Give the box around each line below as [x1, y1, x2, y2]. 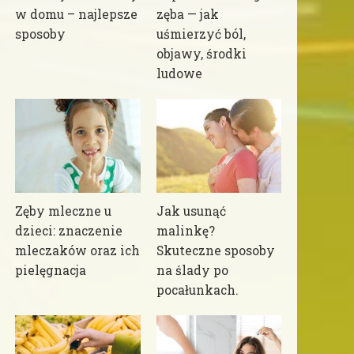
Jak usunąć [156, 203, 226, 220]
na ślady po [156, 262, 228, 279]
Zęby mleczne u [15, 203, 112, 220]
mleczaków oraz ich [15, 243, 141, 259]
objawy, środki [156, 46, 247, 62]
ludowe [156, 66, 202, 82]
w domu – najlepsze [15, 6, 138, 23]
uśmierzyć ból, [156, 26, 246, 43]
